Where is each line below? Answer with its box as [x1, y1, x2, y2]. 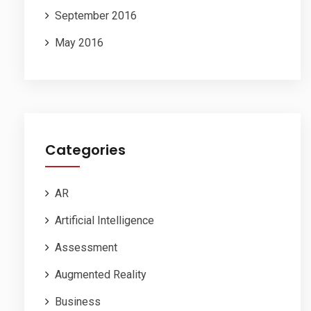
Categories [45, 140, 126, 160]
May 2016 [55, 35, 103, 49]
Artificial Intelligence [55, 213, 154, 227]
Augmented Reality [55, 267, 146, 281]
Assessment [55, 240, 117, 254]
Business [55, 294, 101, 308]
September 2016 [55, 8, 137, 22]
